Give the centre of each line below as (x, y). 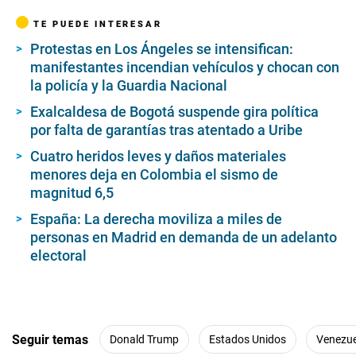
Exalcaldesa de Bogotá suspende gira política (174, 112)
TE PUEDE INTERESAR (98, 24)
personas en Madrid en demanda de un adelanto (184, 238)
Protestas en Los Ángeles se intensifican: (162, 49)
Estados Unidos (248, 339)
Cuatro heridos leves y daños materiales (158, 157)
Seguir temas (50, 339)
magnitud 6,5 (72, 193)
